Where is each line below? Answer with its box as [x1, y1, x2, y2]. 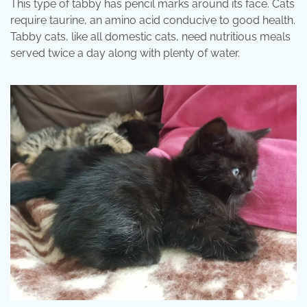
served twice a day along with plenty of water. [10, 47, 240, 60]
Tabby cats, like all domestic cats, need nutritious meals [10, 30, 291, 44]
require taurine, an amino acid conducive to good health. [10, 14, 295, 27]
